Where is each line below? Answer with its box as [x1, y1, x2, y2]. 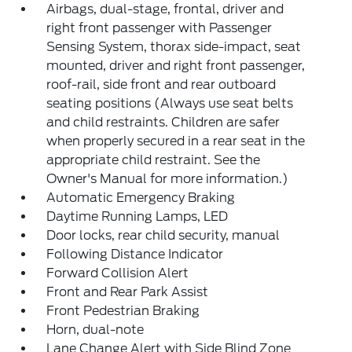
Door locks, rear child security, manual [46, 227, 280, 243]
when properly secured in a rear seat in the [46, 133, 306, 148]
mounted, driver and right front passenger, [46, 57, 306, 73]
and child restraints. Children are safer [46, 114, 280, 130]
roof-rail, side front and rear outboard [46, 76, 277, 92]
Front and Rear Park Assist [46, 284, 209, 299]
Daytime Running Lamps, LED [46, 208, 229, 224]
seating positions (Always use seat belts [46, 95, 294, 111]
